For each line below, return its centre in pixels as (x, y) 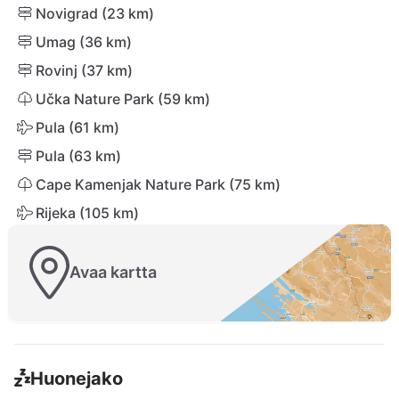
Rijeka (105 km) (87, 213)
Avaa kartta (113, 273)
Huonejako (76, 378)
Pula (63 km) (78, 156)
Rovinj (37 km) (84, 70)
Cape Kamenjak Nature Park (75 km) (158, 184)
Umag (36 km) (84, 42)
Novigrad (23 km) (95, 13)
